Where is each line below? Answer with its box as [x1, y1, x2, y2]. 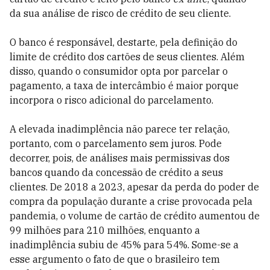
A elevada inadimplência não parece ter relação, [10, 123, 230, 135]
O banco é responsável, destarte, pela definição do [10, 36, 237, 48]
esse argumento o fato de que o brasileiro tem [10, 253, 220, 265]
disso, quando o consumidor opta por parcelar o [10, 65, 228, 77]
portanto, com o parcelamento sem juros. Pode [10, 137, 222, 149]
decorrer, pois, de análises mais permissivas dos [10, 152, 230, 164]
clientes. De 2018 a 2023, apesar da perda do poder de [10, 181, 259, 193]
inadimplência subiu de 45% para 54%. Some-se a [10, 239, 239, 251]
